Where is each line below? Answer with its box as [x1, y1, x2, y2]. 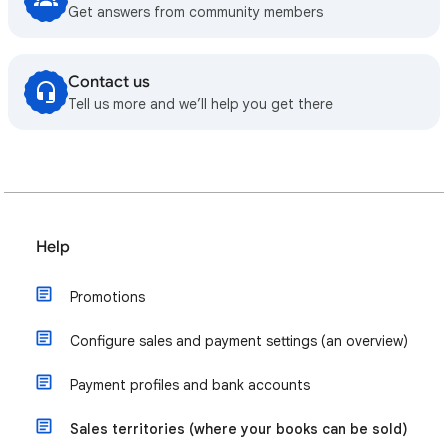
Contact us [68, 72, 150, 92]
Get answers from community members [68, 3, 323, 21]
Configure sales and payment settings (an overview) [70, 332, 408, 350]
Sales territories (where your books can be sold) [70, 420, 408, 438]
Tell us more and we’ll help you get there [68, 95, 333, 113]
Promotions [70, 288, 145, 306]
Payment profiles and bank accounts [70, 376, 310, 394]
